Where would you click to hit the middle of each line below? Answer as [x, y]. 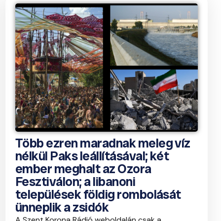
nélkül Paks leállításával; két [92, 156]
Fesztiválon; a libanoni [75, 182]
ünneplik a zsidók [62, 207]
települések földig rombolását [98, 195]
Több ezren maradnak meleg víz [103, 143]
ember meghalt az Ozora [83, 169]
